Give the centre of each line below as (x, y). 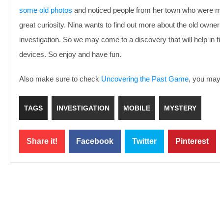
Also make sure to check (60, 79)
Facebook (95, 141)
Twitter (144, 141)
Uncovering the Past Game (145, 79)
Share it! (42, 141)
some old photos (46, 10)
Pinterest (192, 141)
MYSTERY (180, 108)
